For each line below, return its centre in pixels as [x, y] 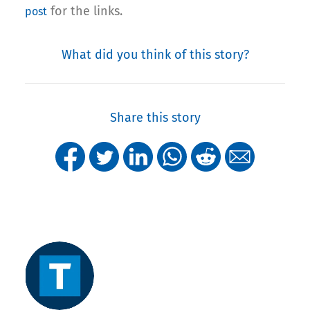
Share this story [155, 118]
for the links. [85, 11]
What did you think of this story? [155, 55]
